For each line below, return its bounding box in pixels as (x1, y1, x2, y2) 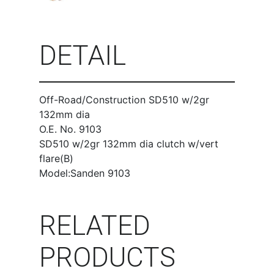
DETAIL (39, 40, 126, 72)
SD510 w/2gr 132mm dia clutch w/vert (39, 138, 218, 150)
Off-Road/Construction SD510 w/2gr (39, 94, 209, 106)
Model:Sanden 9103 (39, 167, 130, 180)
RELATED (39, 210, 150, 242)
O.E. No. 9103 (39, 123, 102, 136)
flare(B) (39, 152, 73, 165)
